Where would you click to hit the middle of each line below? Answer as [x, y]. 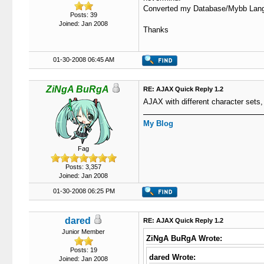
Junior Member [83, 232]
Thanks [156, 30]
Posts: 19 [83, 250]
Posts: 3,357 [83, 167]
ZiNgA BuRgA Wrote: [184, 238]
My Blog [158, 123]
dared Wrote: [172, 257]
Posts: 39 [83, 15]
